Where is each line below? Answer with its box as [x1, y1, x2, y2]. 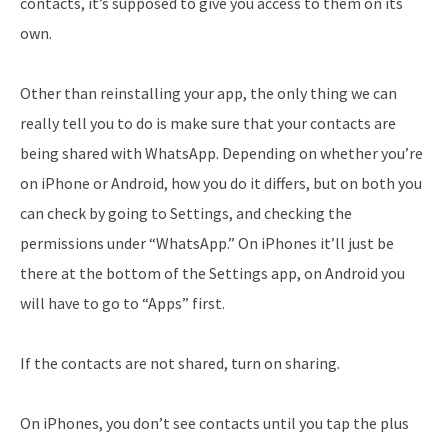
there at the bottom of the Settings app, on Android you [20, 262, 405, 283]
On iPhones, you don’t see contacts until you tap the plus [20, 412, 409, 433]
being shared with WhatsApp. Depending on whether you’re [20, 142, 423, 163]
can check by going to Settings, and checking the [20, 202, 352, 223]
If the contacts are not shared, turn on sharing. [20, 352, 340, 373]
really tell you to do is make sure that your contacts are [20, 112, 396, 133]
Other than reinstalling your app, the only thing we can [20, 82, 397, 103]
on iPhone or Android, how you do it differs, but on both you [20, 172, 422, 193]
